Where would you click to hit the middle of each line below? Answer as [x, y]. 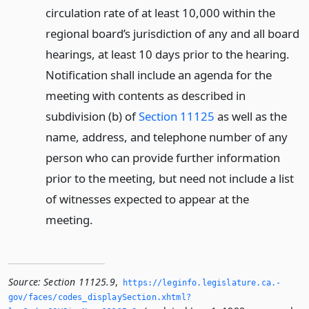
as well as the [250, 116]
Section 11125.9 [79, 281]
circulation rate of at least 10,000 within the [160, 12]
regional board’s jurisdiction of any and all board [172, 33]
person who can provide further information [162, 157]
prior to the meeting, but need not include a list [169, 178]
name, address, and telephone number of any [166, 137]
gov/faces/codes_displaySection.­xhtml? [100, 297]
